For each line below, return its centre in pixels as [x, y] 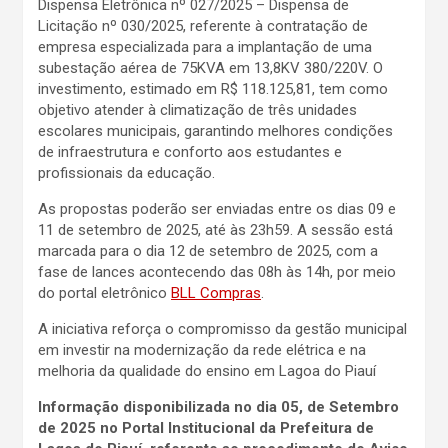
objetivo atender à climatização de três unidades [197, 109]
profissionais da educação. [126, 172]
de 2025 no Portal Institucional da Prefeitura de [206, 427]
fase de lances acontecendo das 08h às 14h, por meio [217, 271]
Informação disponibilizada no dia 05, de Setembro [218, 406]
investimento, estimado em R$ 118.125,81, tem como [213, 88]
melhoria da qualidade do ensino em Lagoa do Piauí [207, 370]
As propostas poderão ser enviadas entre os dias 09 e [217, 208]
